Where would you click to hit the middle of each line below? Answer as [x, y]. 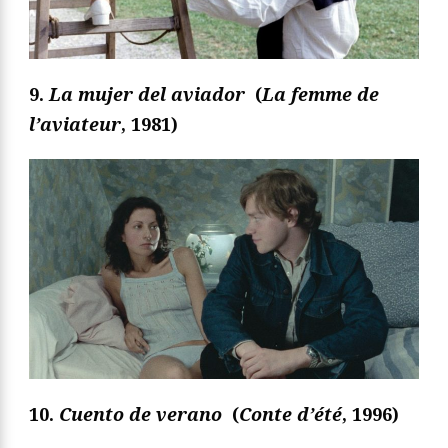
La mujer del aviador [149, 94]
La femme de [320, 94]
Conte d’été [290, 413]
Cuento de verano [143, 413]
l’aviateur [75, 124]
